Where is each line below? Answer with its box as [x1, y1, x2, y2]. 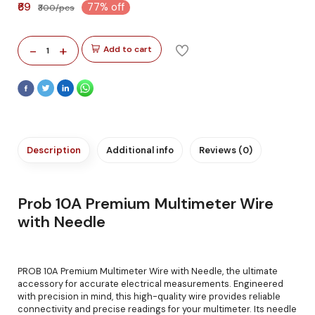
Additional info [106, 143, 174, 156]
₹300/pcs [38, 1, 75, 13]
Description [27, 143, 81, 156]
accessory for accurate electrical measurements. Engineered [18, 277, 283, 290]
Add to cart [103, 44, 152, 55]
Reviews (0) [199, 143, 252, 156]
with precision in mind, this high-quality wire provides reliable [18, 290, 281, 302]
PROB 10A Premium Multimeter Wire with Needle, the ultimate [18, 264, 278, 277]
